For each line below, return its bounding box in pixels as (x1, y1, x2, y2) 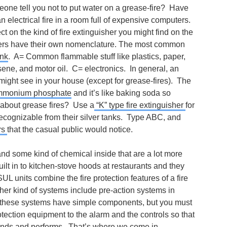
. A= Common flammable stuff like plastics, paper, (8, 52, 185, 61)
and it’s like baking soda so (71, 89, 171, 97)
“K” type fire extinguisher (94, 101, 185, 109)
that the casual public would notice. (7, 125, 133, 134)
